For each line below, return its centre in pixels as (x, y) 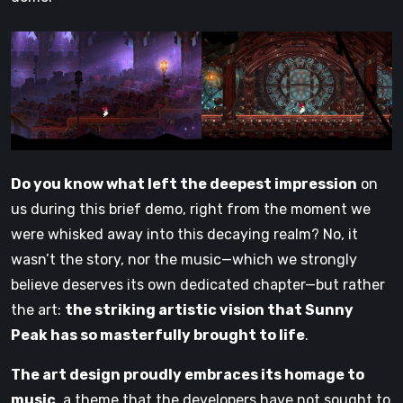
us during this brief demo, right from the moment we (191, 210)
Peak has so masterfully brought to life (158, 336)
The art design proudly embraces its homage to (188, 375)
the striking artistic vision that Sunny (209, 310)
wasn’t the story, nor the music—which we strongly (184, 260)
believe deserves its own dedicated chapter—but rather (198, 285)
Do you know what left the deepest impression (184, 184)
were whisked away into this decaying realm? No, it (184, 235)
